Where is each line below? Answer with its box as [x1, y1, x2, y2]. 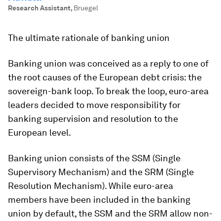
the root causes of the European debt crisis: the [8, 72, 202, 82]
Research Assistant [8, 4, 71, 12]
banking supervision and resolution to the [8, 113, 178, 124]
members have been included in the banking [8, 194, 190, 205]
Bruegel [74, 4, 98, 12]
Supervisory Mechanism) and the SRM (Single [8, 167, 194, 177]
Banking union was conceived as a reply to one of [8, 58, 209, 69]
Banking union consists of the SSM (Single [8, 153, 181, 163]
